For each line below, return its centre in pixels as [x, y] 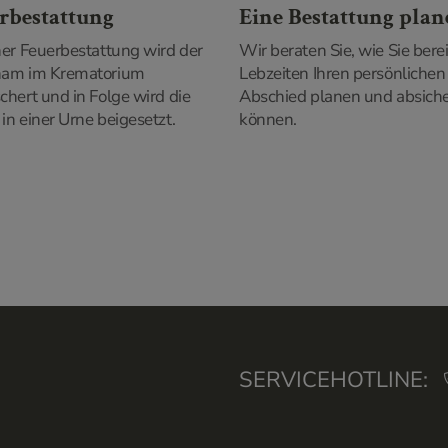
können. [268, 119]
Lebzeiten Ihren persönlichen [342, 73]
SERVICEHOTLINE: [336, 380]
